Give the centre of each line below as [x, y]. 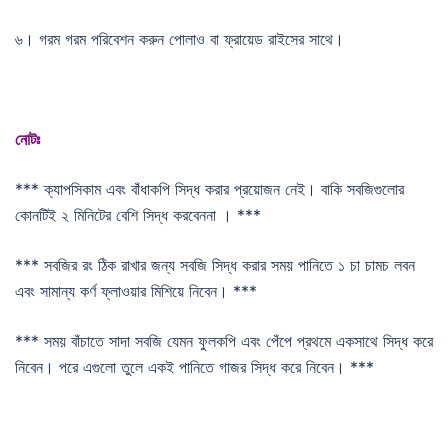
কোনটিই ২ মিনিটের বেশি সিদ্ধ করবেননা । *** [138, 214]
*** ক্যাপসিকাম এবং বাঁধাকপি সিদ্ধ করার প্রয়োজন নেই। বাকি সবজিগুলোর [209, 188]
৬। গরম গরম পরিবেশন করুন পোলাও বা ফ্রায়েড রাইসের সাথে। [179, 38]
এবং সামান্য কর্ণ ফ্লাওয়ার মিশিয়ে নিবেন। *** [136, 290]
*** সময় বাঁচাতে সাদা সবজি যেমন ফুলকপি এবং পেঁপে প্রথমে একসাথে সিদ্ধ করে [224, 340]
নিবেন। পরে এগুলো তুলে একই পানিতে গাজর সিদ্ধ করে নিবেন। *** [194, 366]
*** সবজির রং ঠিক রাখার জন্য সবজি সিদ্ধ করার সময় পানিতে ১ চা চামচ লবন [215, 264]
